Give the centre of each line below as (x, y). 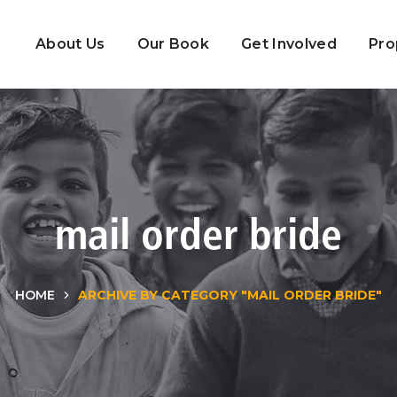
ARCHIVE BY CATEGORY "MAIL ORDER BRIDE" (230, 295)
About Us (70, 43)
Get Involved (289, 43)
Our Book (173, 43)
